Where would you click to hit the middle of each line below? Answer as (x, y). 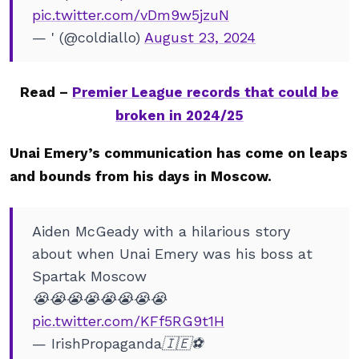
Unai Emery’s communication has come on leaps (179, 153)
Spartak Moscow (89, 276)
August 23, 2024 (200, 37)
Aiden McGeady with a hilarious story (161, 231)
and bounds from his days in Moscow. (143, 176)
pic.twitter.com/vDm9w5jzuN (131, 15)
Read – (46, 92)
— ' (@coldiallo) (88, 37)
